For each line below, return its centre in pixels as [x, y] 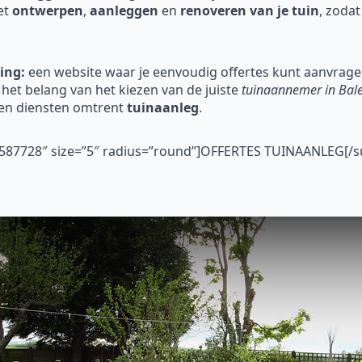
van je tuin [284, 11]
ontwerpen [48, 11]
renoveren [213, 11]
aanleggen [124, 11]
